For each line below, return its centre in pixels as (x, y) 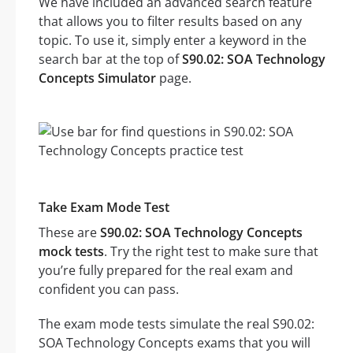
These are (69, 233)
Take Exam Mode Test (104, 208)
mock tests (71, 252)
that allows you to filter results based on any (170, 22)
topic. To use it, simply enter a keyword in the (173, 41)
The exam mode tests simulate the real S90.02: (176, 324)
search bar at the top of (110, 59)
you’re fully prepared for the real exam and (166, 271)
